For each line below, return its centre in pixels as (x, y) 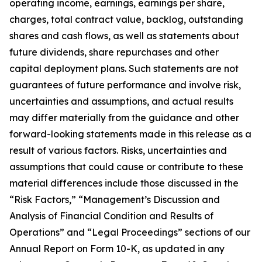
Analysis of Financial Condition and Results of (111, 216)
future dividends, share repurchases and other (114, 52)
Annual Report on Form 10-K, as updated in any (117, 249)
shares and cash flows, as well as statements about (124, 36)
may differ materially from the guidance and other (124, 118)
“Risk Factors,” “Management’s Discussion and (115, 199)
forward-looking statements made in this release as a (130, 134)
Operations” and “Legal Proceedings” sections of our (130, 232)
